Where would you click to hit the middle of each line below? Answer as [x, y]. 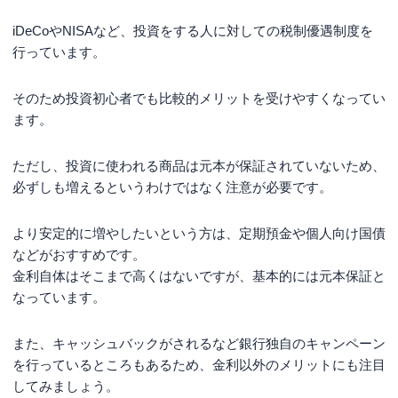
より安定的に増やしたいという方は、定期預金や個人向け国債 [199, 233]
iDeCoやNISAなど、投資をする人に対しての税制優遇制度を [193, 30]
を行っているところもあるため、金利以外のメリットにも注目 [199, 364]
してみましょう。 [66, 386]
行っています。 [59, 52]
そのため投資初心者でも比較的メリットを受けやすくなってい [199, 98]
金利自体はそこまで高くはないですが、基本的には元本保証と [199, 275]
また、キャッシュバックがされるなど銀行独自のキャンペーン [199, 343]
